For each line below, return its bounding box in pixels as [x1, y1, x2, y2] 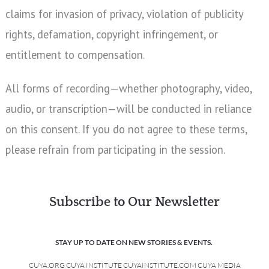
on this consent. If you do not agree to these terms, [5, 121, 247, 136]
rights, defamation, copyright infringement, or [5, 26, 218, 41]
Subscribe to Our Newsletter [49, 195, 220, 210]
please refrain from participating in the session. [5, 142, 225, 157]
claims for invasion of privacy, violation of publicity [5, 6, 243, 21]
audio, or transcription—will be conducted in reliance [5, 101, 252, 116]
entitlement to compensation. [5, 47, 145, 62]
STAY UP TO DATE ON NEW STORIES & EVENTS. [55, 237, 213, 247]
